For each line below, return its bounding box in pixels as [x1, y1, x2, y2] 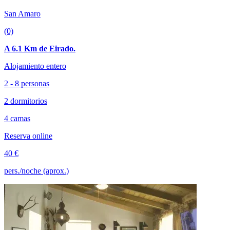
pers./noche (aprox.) [4, 166, 69, 176]
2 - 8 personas [4, 79, 49, 88]
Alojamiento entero [4, 62, 66, 71]
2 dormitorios [4, 97, 47, 106]
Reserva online [4, 131, 52, 141]
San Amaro [4, 9, 41, 18]
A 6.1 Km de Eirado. [4, 44, 75, 53]
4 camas [4, 114, 30, 123]
